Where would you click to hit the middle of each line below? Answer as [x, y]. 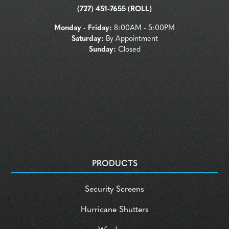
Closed [128, 50]
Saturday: [87, 39]
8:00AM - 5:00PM [143, 29]
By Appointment [131, 39]
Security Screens [114, 190]
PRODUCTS [114, 164]
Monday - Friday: [83, 29]
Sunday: [102, 50]
